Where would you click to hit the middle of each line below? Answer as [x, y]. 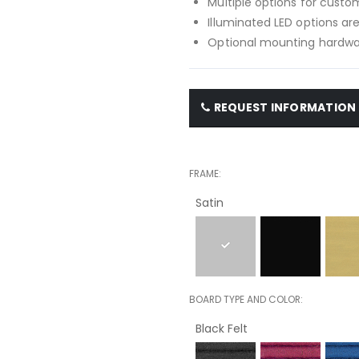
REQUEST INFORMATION [285, 107]
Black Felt [222, 328]
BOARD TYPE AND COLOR [245, 299]
